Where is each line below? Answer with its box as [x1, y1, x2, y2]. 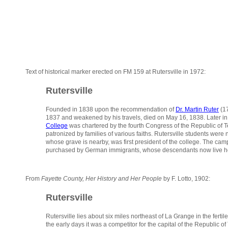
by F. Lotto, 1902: [162, 175, 210, 183]
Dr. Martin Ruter [176, 106, 219, 113]
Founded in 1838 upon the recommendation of [46, 106, 176, 113]
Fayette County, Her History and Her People [41, 175, 162, 183]
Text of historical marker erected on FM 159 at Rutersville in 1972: [25, 68, 206, 76]
